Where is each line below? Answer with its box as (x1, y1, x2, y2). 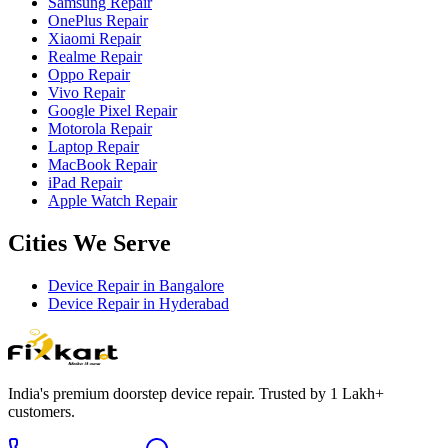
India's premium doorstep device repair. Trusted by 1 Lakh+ (8, 384, 384, 402)
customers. (8, 402, 75, 420)
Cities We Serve (8, 229, 171, 256)
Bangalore (159, 276, 224, 294)
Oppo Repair (48, 65, 130, 83)
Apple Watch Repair (48, 191, 177, 209)
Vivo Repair (48, 83, 125, 101)
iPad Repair (48, 173, 122, 191)
